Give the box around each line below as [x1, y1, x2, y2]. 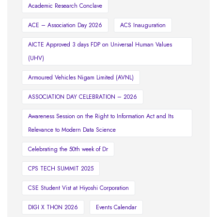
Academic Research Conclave [28, 1, 102, 11]
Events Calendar [96, 203, 137, 212]
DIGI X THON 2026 [28, 203, 78, 212]
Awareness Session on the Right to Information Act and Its [28, 112, 173, 121]
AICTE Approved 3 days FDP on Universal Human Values [28, 40, 172, 49]
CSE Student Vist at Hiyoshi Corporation [28, 184, 129, 193]
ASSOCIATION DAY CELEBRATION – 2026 [28, 93, 137, 102]
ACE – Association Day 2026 [28, 21, 102, 30]
